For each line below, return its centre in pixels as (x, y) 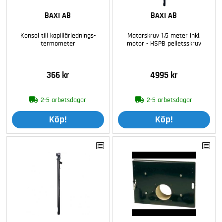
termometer (58, 43)
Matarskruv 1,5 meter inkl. (164, 35)
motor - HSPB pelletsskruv (164, 43)
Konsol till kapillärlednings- (58, 35)
